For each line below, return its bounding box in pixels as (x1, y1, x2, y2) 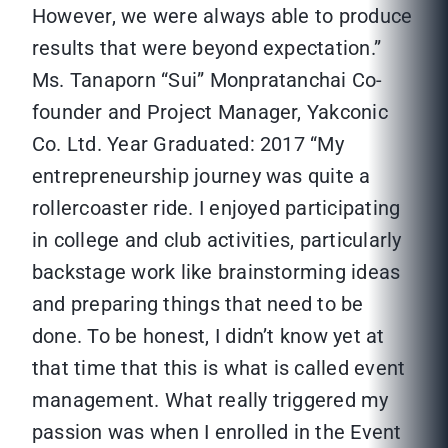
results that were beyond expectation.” (32, 36, 382, 61)
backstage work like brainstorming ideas (32, 260, 401, 285)
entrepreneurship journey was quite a (32, 164, 371, 189)
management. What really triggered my (32, 388, 389, 413)
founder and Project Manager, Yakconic (32, 100, 388, 125)
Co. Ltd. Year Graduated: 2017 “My (32, 132, 344, 157)
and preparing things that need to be (32, 292, 364, 317)
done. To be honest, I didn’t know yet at (32, 324, 385, 349)
